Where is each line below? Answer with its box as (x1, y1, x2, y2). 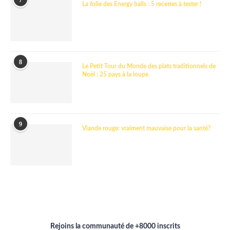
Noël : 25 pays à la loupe (82, 71, 148, 78)
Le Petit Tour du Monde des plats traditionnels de (82, 63, 216, 69)
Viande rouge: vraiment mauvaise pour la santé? (82, 125, 211, 131)
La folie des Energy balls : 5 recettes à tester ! (82, 1, 201, 7)
